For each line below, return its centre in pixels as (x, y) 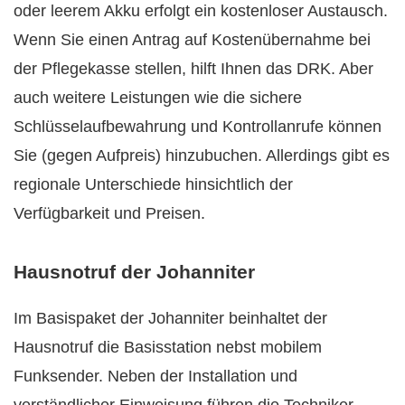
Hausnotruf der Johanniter (134, 272)
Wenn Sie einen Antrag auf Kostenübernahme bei (192, 39)
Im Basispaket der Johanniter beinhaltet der (170, 319)
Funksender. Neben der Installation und (155, 377)
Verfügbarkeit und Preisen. (109, 213)
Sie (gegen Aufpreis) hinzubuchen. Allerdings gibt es (202, 155)
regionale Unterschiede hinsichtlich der (153, 184)
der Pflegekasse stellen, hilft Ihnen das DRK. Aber (193, 68)
